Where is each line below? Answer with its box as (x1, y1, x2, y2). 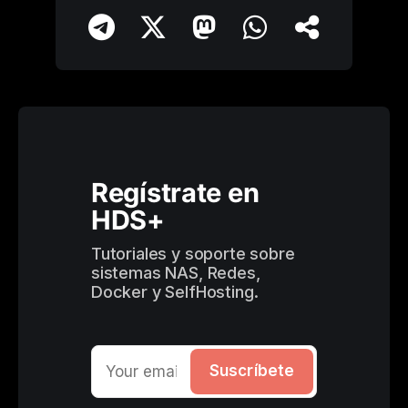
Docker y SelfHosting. (91, 282, 259, 302)
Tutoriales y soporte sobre (91, 244, 295, 264)
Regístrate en (91, 177, 260, 209)
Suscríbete (209, 362, 295, 381)
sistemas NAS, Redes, (91, 263, 260, 283)
